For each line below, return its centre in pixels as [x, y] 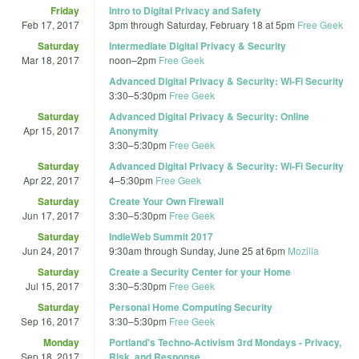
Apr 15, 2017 [51, 130]
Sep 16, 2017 [50, 321]
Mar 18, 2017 [50, 59]
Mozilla [303, 250]
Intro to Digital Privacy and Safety [185, 10]
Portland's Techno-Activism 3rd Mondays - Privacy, [225, 342]
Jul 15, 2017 [52, 285]
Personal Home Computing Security [191, 307]
